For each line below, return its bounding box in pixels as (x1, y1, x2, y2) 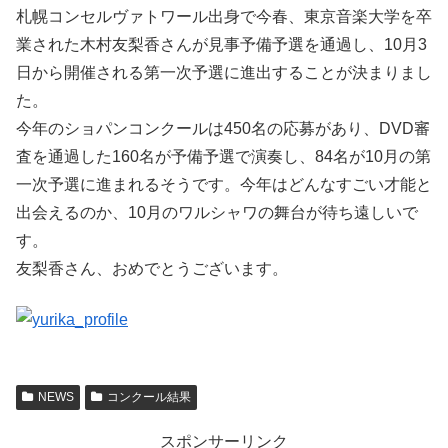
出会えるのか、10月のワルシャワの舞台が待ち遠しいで (16, 204, 418, 222)
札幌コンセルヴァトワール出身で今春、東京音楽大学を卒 (16, 8, 432, 26)
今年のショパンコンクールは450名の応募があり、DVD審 (16, 120, 430, 138)
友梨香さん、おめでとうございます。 (16, 260, 288, 278)
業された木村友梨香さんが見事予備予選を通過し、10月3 (16, 36, 427, 54)
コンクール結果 (106, 389, 191, 404)
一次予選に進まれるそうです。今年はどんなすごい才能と (16, 176, 432, 194)
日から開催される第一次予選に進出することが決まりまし (16, 64, 432, 82)
